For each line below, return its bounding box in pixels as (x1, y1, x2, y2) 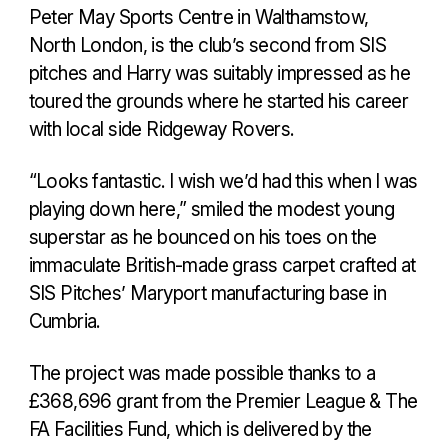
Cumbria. (28, 308, 100, 333)
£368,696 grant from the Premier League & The (28, 388, 418, 413)
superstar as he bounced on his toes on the (28, 224, 377, 249)
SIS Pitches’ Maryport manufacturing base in (28, 280, 386, 305)
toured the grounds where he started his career (28, 89, 409, 113)
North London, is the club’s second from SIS (28, 33, 386, 57)
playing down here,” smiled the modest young (28, 196, 394, 221)
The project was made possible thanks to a (28, 360, 376, 385)
